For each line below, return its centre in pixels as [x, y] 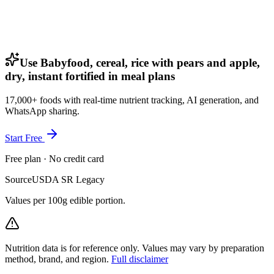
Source [18, 179]
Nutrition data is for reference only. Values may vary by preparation [135, 248]
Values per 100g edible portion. [65, 200]
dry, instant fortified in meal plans [90, 76]
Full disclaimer [140, 259]
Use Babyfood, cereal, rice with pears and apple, [140, 62]
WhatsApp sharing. [42, 111]
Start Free [25, 138]
